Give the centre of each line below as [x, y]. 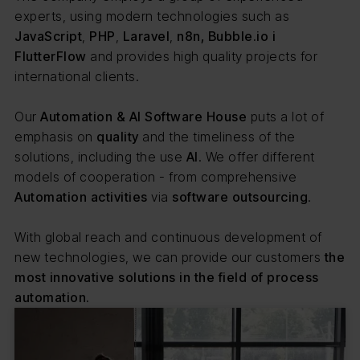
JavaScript [48, 37]
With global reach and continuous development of [168, 237]
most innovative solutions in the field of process [167, 278]
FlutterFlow [52, 57]
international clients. [77, 77]
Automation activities [81, 197]
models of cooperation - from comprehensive [155, 177]
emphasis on [54, 137]
